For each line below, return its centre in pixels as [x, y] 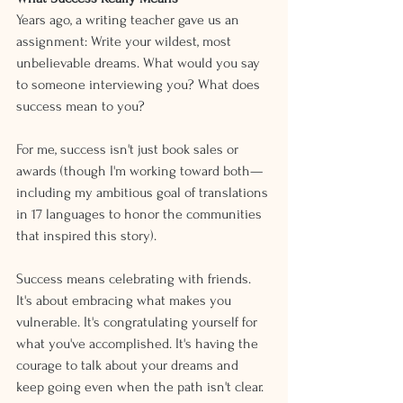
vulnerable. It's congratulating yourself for [139, 322]
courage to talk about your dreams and [129, 366]
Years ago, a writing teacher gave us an [130, 20]
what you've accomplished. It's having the [139, 344]
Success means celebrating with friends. [135, 279]
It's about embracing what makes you [125, 301]
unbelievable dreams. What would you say [140, 63]
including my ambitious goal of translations [144, 193]
